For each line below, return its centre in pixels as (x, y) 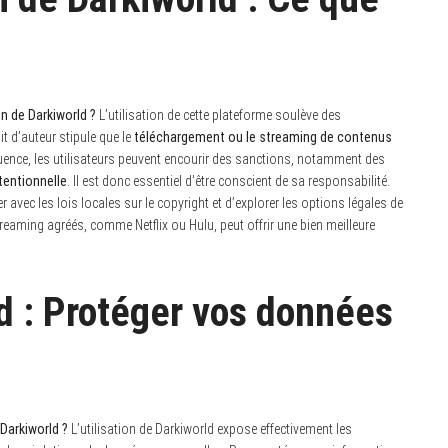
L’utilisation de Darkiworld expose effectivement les (210, 428)
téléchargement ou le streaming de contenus (263, 136)
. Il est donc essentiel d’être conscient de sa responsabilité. (228, 180)
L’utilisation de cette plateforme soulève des (218, 114)
